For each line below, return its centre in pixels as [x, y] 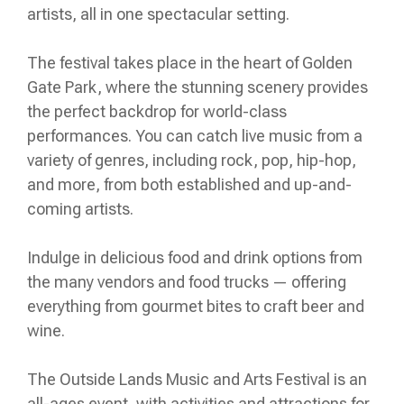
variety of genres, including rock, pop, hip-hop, [192, 160]
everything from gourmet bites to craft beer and [196, 306]
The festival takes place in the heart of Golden [190, 63]
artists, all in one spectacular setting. [158, 14]
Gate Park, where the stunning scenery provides [197, 87]
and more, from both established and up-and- [189, 184]
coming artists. [80, 209]
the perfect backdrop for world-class [157, 111]
